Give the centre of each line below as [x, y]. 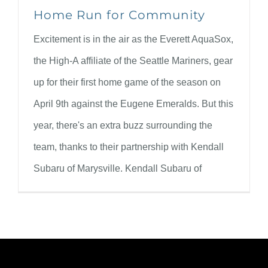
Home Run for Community [119, 15]
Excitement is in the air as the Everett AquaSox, [133, 39]
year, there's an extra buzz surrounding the [123, 125]
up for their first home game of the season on [127, 82]
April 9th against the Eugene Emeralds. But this [133, 103]
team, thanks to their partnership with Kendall [129, 147]
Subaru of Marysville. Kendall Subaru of [118, 168]
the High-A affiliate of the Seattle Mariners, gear [133, 60]
